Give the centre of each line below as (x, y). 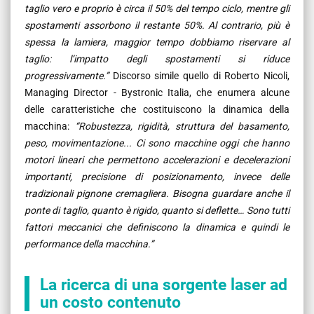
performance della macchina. (87, 244)
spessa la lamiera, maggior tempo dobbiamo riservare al (157, 42)
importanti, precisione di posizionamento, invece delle (157, 176)
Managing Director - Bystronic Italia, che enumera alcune (157, 92)
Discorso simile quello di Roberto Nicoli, (199, 75)
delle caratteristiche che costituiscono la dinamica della (157, 109)
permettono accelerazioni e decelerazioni (196, 159)
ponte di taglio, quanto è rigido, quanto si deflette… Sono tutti (157, 210)
